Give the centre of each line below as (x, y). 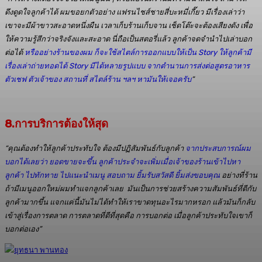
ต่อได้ (15, 52)
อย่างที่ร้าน (239, 175)
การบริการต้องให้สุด (63, 124)
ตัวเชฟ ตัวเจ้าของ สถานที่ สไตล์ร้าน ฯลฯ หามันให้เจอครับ (98, 79)
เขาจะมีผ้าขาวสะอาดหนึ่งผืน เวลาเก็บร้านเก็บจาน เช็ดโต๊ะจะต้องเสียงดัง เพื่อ (129, 25)
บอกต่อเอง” (23, 229)
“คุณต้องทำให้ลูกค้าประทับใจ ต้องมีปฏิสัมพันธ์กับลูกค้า (95, 148)
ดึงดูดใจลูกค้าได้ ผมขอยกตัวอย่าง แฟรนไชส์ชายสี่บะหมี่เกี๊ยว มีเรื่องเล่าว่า (125, 12)
